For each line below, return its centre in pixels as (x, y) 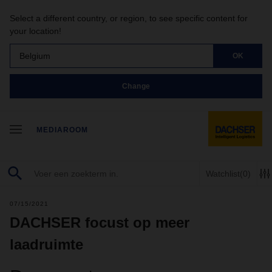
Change (136, 86)
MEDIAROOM (62, 130)
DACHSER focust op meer (100, 223)
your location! (36, 31)
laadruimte (46, 244)
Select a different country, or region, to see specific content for (129, 18)
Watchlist (223, 173)
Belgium (35, 56)
